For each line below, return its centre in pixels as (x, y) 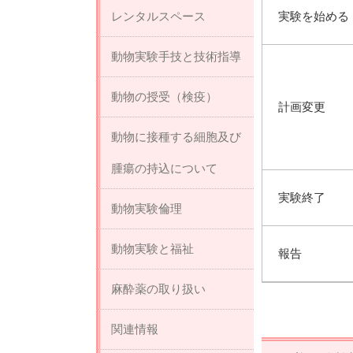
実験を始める (314, 16)
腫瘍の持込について (164, 168)
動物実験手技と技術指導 (176, 56)
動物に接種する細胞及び (176, 137)
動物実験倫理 (147, 208)
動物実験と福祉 (152, 249)
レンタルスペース (158, 16)
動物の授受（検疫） (164, 97)
